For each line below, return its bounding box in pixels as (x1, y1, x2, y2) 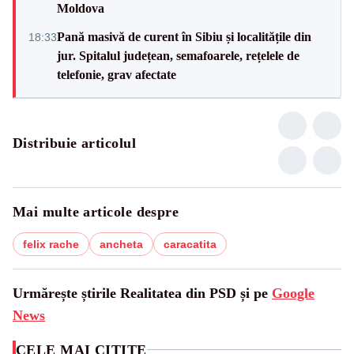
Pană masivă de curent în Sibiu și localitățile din (57, 29, 311, 43)
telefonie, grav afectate (57, 67, 176, 81)
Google (272, 284, 314, 301)
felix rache (23, 237, 79, 250)
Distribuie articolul (13, 134, 136, 151)
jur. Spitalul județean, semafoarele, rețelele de (57, 48, 299, 62)
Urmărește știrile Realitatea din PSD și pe (13, 284, 272, 301)
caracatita (164, 237, 217, 250)
